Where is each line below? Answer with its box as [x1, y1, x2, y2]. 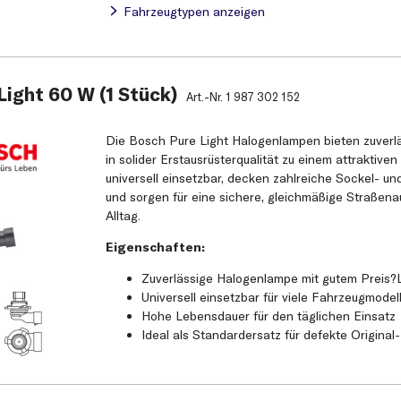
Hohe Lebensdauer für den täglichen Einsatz [141, 308, 397, 325]
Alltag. [106, 208, 141, 225]
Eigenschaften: [106, 239, 206, 256]
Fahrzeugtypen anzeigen [124, 3, 266, 20]
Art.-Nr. [185, 90, 226, 105]
